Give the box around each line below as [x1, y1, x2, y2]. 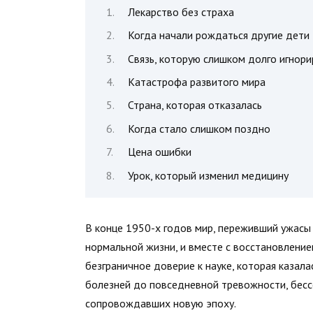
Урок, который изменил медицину [127, 168, 289, 182]
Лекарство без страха [127, 4, 234, 19]
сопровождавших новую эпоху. [85, 296, 236, 310]
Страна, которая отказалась [127, 98, 262, 112]
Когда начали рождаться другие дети [127, 28, 310, 43]
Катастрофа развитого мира [127, 75, 265, 89]
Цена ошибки [127, 145, 191, 159]
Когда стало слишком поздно [127, 121, 270, 136]
